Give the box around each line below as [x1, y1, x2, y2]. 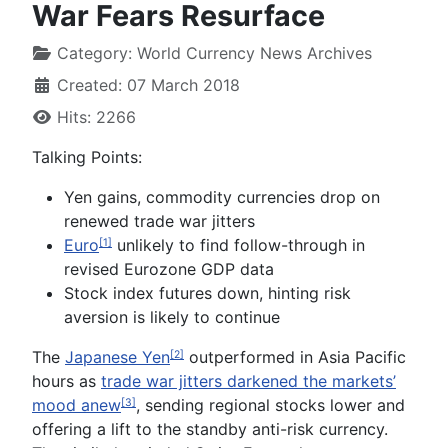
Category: [52, 42, 137, 63]
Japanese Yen [65, 346, 170, 367]
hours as [32, 370, 101, 391]
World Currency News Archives [137, 42, 372, 63]
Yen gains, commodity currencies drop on [64, 186, 380, 207]
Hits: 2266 [57, 106, 136, 127]
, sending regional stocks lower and [136, 394, 405, 415]
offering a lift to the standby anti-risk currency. [32, 418, 388, 439]
